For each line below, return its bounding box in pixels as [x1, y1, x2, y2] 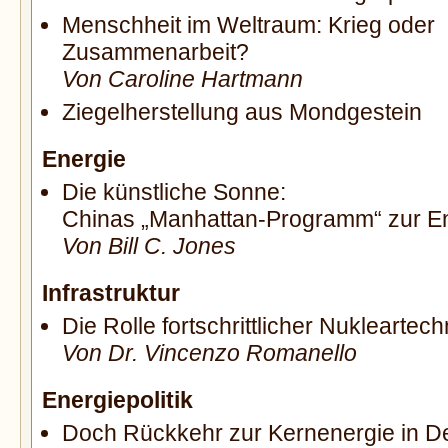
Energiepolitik [42, 387, 193, 414]
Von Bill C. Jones [62, 233, 236, 260]
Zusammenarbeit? [62, 39, 249, 66]
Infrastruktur [42, 280, 180, 307]
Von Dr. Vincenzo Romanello [62, 340, 357, 367]
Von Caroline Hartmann [62, 66, 303, 93]
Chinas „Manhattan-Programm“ [62, 206, 388, 233]
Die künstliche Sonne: [62, 179, 286, 206]
